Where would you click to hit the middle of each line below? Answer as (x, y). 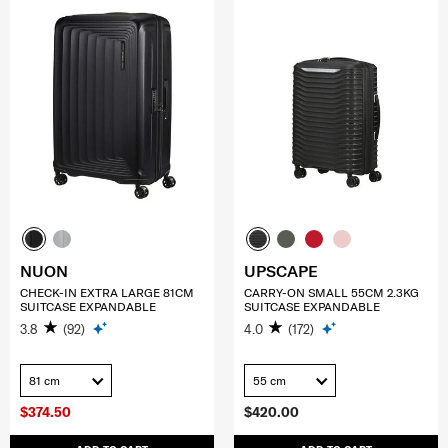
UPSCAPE (281, 271)
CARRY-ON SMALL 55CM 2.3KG (331, 293)
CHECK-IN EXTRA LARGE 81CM (107, 293)
